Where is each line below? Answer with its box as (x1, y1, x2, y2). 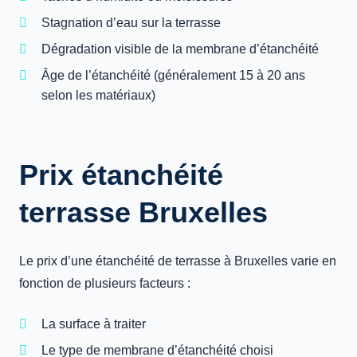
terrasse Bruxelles (19, 196, 268, 229)
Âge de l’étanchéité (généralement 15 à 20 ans (41, 69, 305, 82)
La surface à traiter (41, 317, 146, 331)
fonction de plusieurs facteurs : (19, 277, 190, 290)
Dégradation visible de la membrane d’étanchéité (41, 42, 319, 56)
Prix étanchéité (19, 159, 223, 191)
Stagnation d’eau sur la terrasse (41, 16, 221, 29)
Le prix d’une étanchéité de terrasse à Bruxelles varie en (19, 254, 336, 268)
